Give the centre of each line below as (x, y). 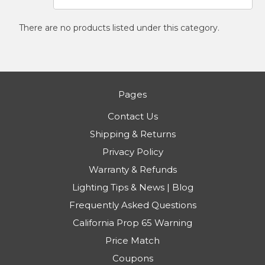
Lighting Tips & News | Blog (132, 188)
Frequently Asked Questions (132, 205)
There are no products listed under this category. (119, 28)
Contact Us (132, 117)
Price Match (132, 241)
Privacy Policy (132, 152)
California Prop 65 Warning (132, 223)
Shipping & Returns (132, 134)
